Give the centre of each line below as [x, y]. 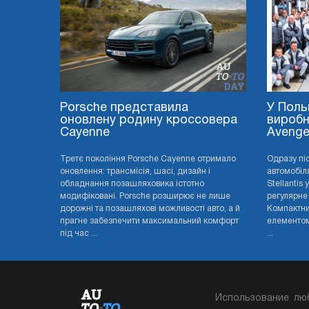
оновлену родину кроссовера [149, 121]
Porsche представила [124, 108]
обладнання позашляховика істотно [132, 184]
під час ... [79, 234]
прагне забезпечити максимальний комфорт [149, 221]
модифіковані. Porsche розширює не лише [145, 197]
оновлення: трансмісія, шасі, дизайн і [135, 172]
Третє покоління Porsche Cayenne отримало [148, 159]
